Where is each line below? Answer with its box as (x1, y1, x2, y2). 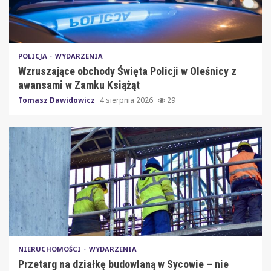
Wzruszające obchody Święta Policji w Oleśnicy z (18, 64, 237, 77)
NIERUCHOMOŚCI (18, 244, 83, 253)
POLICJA (18, 51, 49, 60)
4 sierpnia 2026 (100, 94, 155, 105)
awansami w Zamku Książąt (18, 78, 140, 91)
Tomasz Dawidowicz (18, 94, 97, 105)
